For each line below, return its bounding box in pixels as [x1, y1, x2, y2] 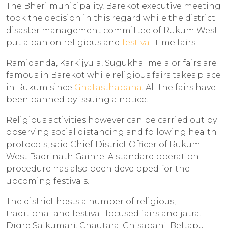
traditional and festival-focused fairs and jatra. [6, 209, 201, 218]
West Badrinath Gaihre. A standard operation [6, 152, 199, 161]
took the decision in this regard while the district [6, 13, 215, 23]
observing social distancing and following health [6, 127, 217, 137]
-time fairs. [152, 38, 197, 47]
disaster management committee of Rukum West [6, 25, 218, 35]
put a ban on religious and [6, 38, 122, 47]
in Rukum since [6, 82, 74, 92]
